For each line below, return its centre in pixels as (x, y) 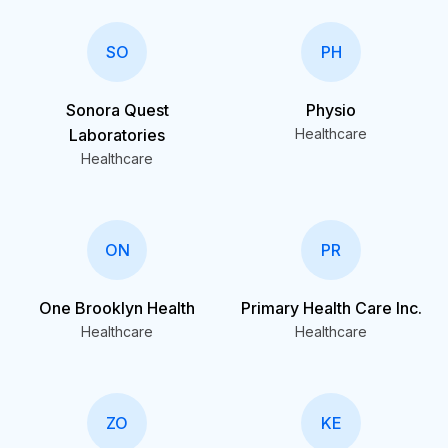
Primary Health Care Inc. (331, 308)
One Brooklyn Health (117, 308)
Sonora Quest (117, 110)
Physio (331, 110)
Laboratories (117, 135)
